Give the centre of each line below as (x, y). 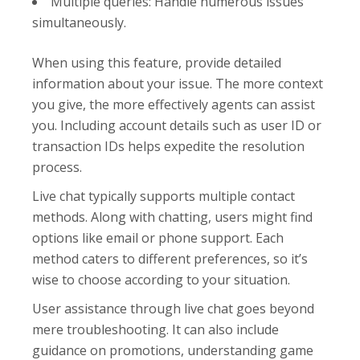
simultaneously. (80, 23)
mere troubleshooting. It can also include (156, 330)
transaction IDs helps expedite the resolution (169, 147)
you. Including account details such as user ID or (177, 126)
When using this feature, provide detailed (157, 63)
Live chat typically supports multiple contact (164, 196)
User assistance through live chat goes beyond (174, 309)
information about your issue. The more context (178, 84)
